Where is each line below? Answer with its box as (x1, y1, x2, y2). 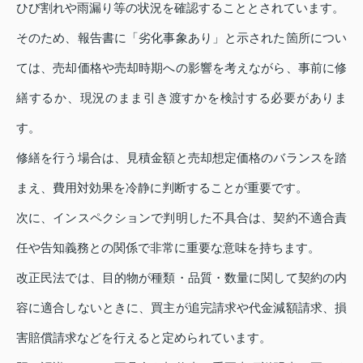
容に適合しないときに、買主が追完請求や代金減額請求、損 (16, 301, 347, 315)
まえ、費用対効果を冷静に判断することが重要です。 (16, 181, 308, 195)
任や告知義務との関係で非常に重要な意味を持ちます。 (16, 241, 320, 255)
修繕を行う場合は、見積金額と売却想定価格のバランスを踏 (16, 151, 347, 165)
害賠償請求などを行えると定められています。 (16, 331, 271, 345)
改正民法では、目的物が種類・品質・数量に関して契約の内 (16, 271, 347, 285)
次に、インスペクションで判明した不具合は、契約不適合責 (16, 211, 347, 225)
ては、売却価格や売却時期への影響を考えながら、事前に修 (16, 61, 347, 75)
